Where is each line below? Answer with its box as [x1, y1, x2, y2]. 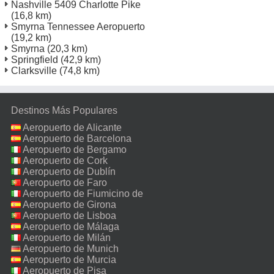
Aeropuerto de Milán [23, 232, 111, 243]
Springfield [11, 54, 58, 65]
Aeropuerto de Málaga [23, 221, 119, 232]
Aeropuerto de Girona [23, 199, 116, 210]
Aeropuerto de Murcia [23, 254, 116, 265]
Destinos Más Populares [11, 105, 117, 116]
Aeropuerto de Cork [23, 155, 108, 166]
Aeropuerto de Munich [23, 243, 119, 254]
